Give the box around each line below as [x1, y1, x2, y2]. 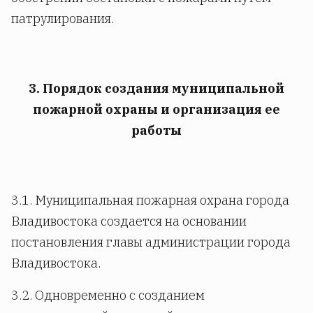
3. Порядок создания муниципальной [29, 80, 284, 96]
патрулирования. [11, 10, 114, 27]
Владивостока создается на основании [11, 212, 247, 229]
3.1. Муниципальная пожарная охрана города [11, 191, 289, 208]
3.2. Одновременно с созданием [11, 286, 205, 303]
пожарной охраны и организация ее [33, 101, 280, 117]
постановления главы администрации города [11, 233, 291, 250]
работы [131, 122, 182, 138]
